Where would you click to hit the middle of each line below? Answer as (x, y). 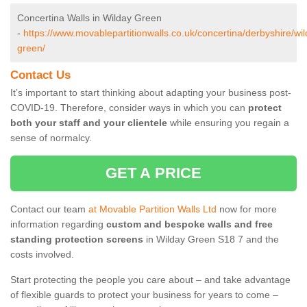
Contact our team (49, 209)
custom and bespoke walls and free (189, 224)
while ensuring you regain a (228, 123)
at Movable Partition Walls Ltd (152, 209)
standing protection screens (77, 240)
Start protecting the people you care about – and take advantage (150, 280)
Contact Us (40, 75)
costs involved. (42, 255)
